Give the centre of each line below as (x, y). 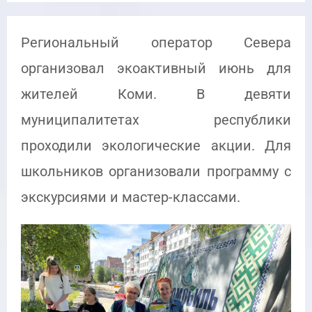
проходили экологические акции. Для (156, 146)
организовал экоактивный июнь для (156, 69)
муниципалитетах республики (156, 120)
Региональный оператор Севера (156, 43)
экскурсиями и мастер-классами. (131, 197)
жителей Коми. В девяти (156, 94)
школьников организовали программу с (156, 172)
